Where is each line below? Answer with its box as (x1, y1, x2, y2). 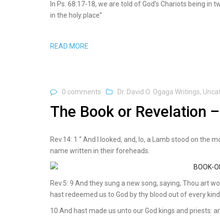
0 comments (62, 87, 101, 96)
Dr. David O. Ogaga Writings (117, 87, 200, 96)
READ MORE (50, 42, 88, 50)
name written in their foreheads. (50, 147, 150, 155)
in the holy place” (50, 11, 102, 19)
